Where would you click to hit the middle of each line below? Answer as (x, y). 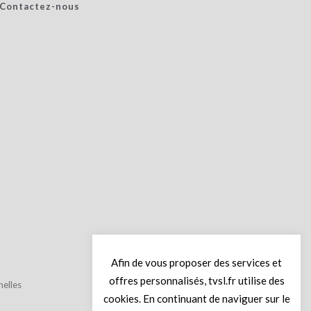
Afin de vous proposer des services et (196, 262)
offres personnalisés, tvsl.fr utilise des (196, 280)
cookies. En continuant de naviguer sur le (196, 299)
